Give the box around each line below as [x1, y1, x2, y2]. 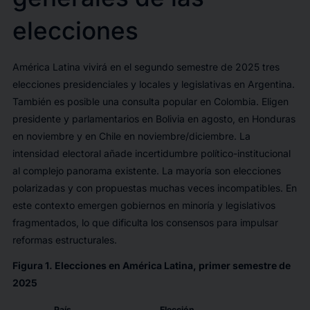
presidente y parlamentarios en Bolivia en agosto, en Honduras [12, 113, 295, 125]
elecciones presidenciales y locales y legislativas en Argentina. [12, 78, 295, 91]
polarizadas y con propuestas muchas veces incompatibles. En [12, 182, 297, 194]
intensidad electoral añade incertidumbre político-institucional [12, 147, 291, 160]
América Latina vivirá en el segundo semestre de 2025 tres [12, 61, 280, 73]
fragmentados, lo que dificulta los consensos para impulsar [12, 217, 278, 229]
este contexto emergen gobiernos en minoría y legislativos [12, 199, 275, 212]
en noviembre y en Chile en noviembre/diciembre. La [12, 130, 250, 143]
